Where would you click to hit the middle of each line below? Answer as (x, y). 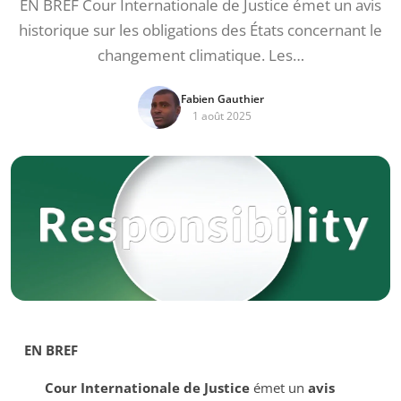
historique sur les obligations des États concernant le (200, 30)
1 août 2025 (222, 116)
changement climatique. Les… (200, 55)
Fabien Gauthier (222, 99)
